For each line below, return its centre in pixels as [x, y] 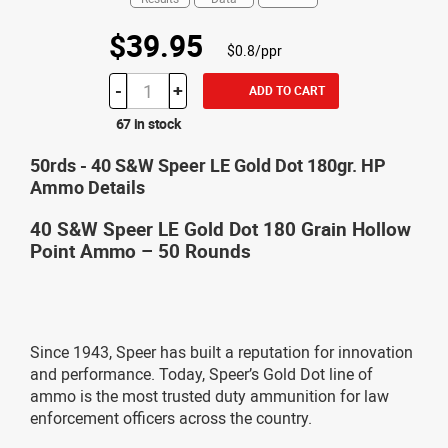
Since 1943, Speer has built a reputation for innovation [221, 351]
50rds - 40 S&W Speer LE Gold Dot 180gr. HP [208, 164]
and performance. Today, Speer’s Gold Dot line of [201, 373]
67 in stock [148, 123]
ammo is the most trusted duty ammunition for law [209, 395]
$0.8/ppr [254, 50]
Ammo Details [87, 186]
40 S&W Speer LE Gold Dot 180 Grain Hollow [220, 228]
